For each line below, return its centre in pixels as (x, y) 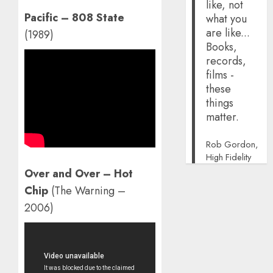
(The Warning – (87, 191)
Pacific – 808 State (74, 18)
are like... (228, 33)
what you (226, 19)
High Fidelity (228, 157)
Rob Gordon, (232, 144)
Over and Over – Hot (79, 174)
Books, (221, 47)
